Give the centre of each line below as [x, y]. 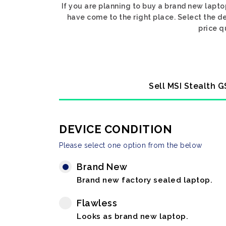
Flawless [97, 203]
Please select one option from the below [131, 145]
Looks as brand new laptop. [132, 216]
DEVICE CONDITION [116, 129]
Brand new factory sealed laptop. [145, 180]
